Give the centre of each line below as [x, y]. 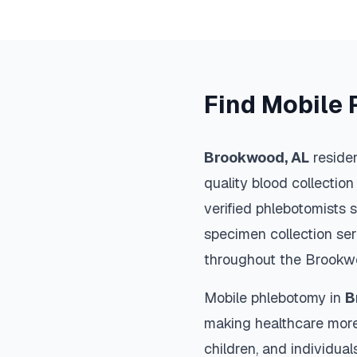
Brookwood [244, 157]
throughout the [255, 259]
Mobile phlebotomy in [275, 298]
